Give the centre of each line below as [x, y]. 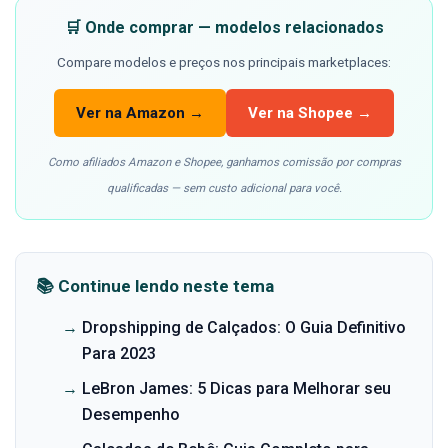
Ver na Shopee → [310, 113]
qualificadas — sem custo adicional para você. [224, 188]
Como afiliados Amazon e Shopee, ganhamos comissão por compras [224, 162]
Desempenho [130, 414]
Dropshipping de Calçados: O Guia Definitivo [243, 328]
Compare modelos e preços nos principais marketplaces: [224, 62]
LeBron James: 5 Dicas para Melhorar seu [236, 388]
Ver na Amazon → [140, 113]
